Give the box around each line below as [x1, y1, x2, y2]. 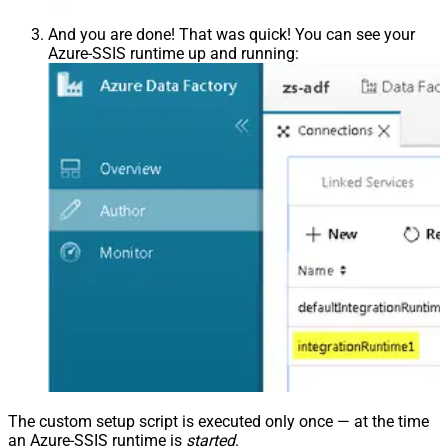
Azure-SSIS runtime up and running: [48, 44, 299, 64]
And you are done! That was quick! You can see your [48, 25, 415, 45]
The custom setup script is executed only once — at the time [8, 412, 429, 432]
